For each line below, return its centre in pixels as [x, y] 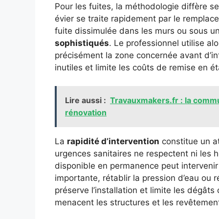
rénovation [86, 113]
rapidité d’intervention [113, 142]
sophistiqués [82, 43]
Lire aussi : [86, 100]
